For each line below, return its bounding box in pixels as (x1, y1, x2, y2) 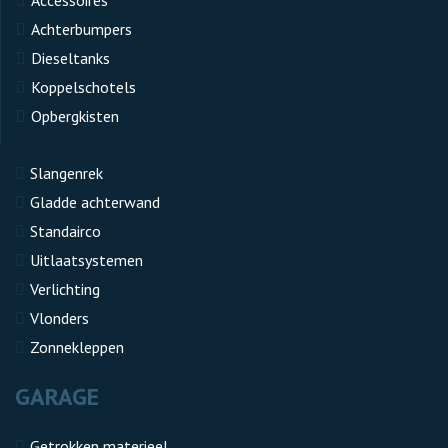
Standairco (30, 220, 101, 241)
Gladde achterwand (30, 191, 160, 212)
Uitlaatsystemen (30, 249, 143, 270)
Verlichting (30, 278, 100, 299)
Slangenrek (30, 162, 103, 183)
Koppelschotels (31, 76, 136, 97)
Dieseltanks (31, 47, 110, 68)
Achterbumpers (31, 18, 132, 39)
